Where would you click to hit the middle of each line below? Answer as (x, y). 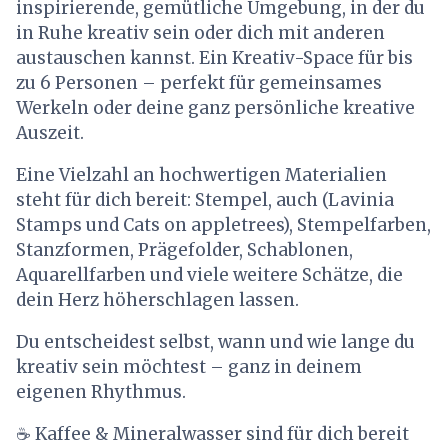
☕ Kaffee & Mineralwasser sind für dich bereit (212, 433)
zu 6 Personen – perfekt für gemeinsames (198, 82)
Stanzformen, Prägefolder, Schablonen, (184, 249)
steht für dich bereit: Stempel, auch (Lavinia (204, 199)
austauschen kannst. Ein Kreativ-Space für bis (214, 57)
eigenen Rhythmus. (100, 391)
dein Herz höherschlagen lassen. (157, 299)
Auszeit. (49, 132)
